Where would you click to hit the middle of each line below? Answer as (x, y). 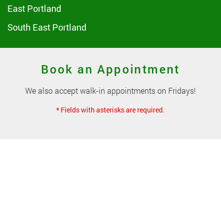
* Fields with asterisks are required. (110, 110)
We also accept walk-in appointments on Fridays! (110, 91)
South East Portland (47, 27)
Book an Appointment (110, 69)
